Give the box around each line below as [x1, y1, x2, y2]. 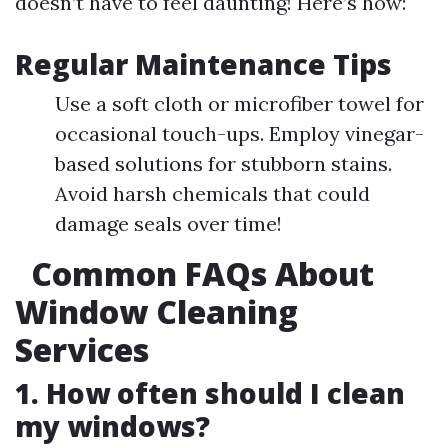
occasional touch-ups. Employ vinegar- [55, 121, 424, 146]
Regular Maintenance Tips [15, 45, 392, 83]
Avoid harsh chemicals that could [55, 181, 370, 206]
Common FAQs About [23, 252, 374, 295]
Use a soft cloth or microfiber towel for [55, 91, 424, 116]
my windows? [15, 407, 210, 445]
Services [15, 328, 149, 371]
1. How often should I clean [15, 374, 405, 412]
